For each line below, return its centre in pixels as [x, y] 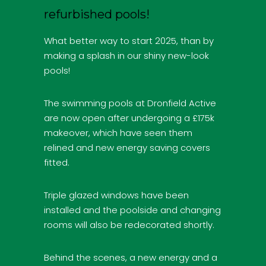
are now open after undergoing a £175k [129, 118]
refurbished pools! [97, 14]
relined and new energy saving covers [127, 147]
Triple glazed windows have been [116, 195]
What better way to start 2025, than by [129, 40]
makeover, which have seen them [118, 132]
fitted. [57, 162]
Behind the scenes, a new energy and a [131, 257]
